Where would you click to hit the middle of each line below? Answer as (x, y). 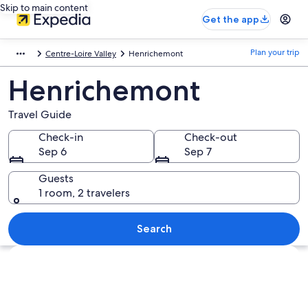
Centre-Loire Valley (81, 54)
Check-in (61, 137)
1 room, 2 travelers (84, 193)
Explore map (39, 252)
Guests (56, 178)
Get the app (231, 19)
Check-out (211, 137)
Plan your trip (275, 52)
